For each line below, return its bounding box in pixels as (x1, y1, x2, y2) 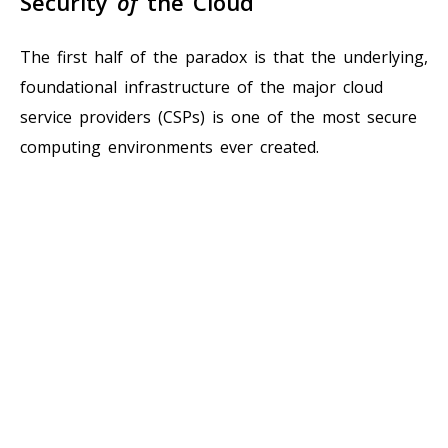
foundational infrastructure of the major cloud (20, 75, 383, 98)
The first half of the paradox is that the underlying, (20, 45, 428, 68)
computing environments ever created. (20, 135, 319, 158)
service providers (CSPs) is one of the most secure (20, 105, 417, 128)
